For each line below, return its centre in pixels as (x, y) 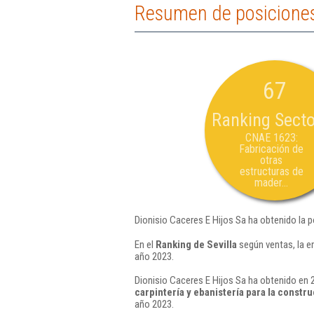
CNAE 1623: (271, 138)
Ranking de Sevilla (196, 244)
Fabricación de (271, 149)
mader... (271, 183)
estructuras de (271, 171)
